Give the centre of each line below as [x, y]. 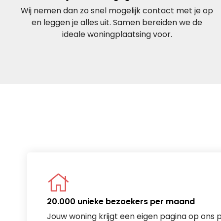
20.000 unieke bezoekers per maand [121, 202]
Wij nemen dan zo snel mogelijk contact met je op [117, 11]
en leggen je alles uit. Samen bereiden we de [117, 22]
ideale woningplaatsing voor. [117, 34]
